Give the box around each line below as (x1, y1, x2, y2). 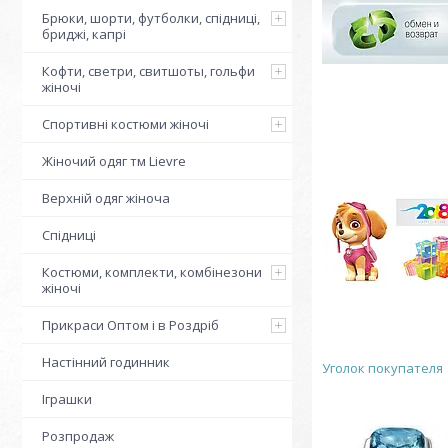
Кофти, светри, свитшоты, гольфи (42, 62, 255, 80)
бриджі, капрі (42, 25, 126, 43)
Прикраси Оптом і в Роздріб (42, 316, 219, 334)
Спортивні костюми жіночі (42, 115, 209, 133)
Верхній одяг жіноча (42, 189, 170, 207)
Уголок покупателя (322, 359, 443, 377)
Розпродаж (42, 427, 114, 445)
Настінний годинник (42, 353, 170, 371)
